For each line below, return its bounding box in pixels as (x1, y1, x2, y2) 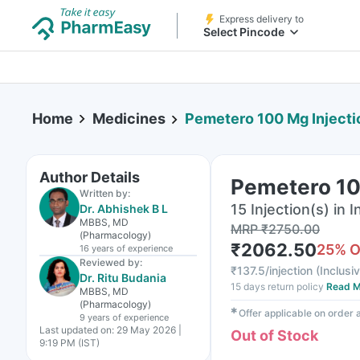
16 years (80, 243, 114, 254)
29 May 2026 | (117, 324, 182, 336)
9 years (80, 312, 110, 323)
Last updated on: (39, 324, 114, 336)
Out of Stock (231, 327, 318, 344)
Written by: (80, 187, 130, 199)
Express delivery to (219, 13, 304, 25)
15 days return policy (231, 280, 324, 292)
